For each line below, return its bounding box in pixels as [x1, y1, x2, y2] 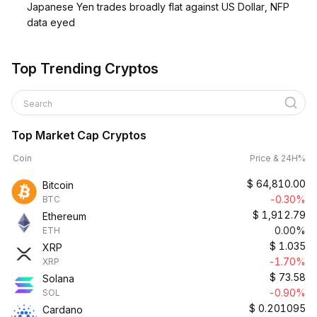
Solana [42, 272, 74, 284]
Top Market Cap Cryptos [11, 128, 146, 142]
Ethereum [42, 210, 86, 222]
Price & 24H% [250, 153, 306, 163]
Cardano [42, 304, 83, 316]
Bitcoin [42, 179, 74, 191]
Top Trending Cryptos [11, 60, 158, 77]
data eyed [27, 16, 75, 28]
